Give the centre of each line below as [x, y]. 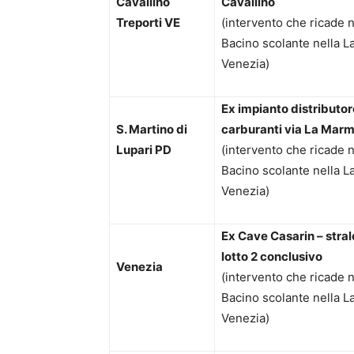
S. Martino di [152, 130]
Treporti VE [148, 23]
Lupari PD [144, 150]
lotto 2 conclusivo [272, 257]
